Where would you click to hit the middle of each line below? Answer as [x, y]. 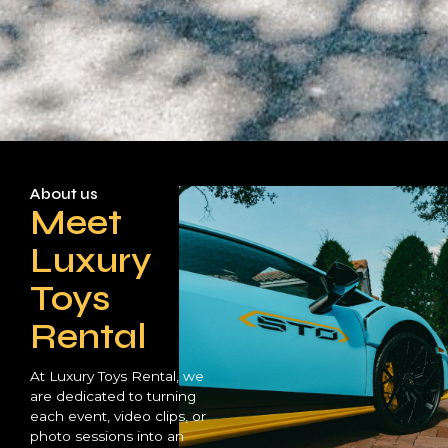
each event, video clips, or [118, 416]
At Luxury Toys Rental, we [117, 376]
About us [64, 195]
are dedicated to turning [113, 396]
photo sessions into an [107, 436]
